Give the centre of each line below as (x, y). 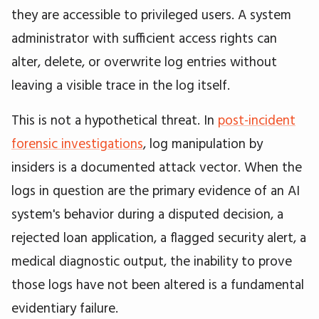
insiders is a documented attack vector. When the (157, 166)
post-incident (257, 119)
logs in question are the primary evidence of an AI (156, 190)
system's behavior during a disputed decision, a (147, 213)
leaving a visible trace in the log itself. (121, 84)
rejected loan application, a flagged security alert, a (159, 237)
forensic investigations (77, 143)
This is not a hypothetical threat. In (115, 119)
